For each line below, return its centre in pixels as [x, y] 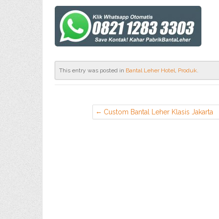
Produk [187, 70]
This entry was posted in [92, 70]
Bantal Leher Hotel [150, 70]
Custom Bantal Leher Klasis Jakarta [158, 112]
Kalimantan [121, 122]
